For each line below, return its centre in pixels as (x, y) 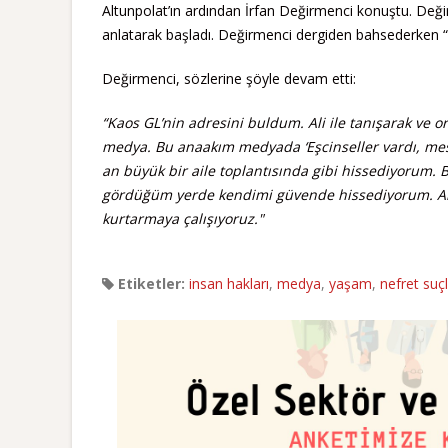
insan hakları (229, 284)
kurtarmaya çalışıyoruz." (183, 219)
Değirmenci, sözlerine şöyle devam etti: (229, 79)
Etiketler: (149, 284)
